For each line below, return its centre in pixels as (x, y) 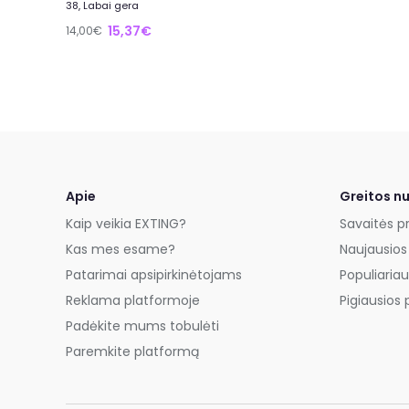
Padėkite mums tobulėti (142, 326)
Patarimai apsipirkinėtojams (154, 275)
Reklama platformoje (133, 301)
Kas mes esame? (121, 250)
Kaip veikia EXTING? (126, 224)
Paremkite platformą (132, 352)
